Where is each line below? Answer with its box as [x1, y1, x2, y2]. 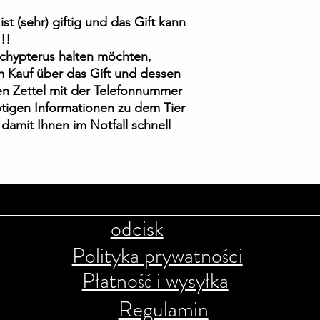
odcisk [110, 214, 164, 244]
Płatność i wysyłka [81, 266, 229, 296]
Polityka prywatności [71, 241, 243, 271]
